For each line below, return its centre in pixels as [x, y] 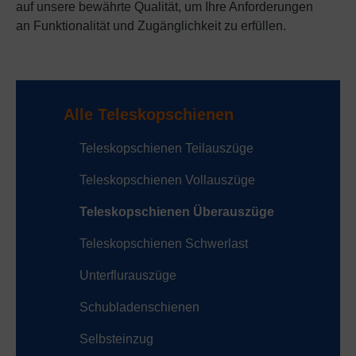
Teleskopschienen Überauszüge [177, 212]
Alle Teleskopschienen [149, 115]
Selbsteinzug [116, 339]
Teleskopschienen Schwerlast [164, 244]
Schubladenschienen [139, 308]
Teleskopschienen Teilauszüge [166, 149]
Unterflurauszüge [128, 276]
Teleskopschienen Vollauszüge [167, 180]
